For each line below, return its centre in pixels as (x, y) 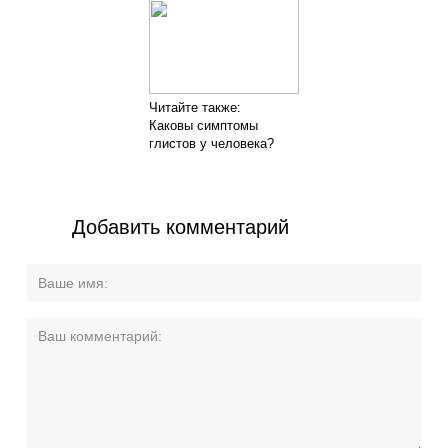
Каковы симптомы (203, 125)
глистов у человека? (211, 143)
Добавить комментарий (180, 226)
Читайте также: (195, 107)
